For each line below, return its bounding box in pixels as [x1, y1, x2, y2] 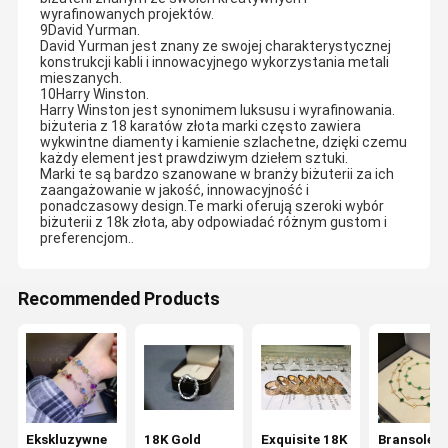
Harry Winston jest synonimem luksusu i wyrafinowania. [39, 102, 395, 119]
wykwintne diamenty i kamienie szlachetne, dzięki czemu [39, 134, 407, 151]
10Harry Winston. [39, 86, 149, 103]
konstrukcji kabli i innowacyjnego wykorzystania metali [39, 54, 389, 71]
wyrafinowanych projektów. [39, 6, 214, 23]
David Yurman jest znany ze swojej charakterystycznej [39, 38, 391, 55]
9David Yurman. [39, 22, 140, 39]
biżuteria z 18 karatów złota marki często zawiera [39, 118, 361, 135]
